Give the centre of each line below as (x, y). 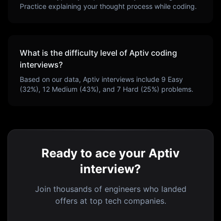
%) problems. (172, 89)
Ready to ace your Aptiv (110, 153)
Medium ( (66, 89)
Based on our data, (51, 79)
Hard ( (132, 89)
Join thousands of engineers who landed (110, 189)
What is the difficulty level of (74, 53)
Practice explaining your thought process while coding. (108, 6)
